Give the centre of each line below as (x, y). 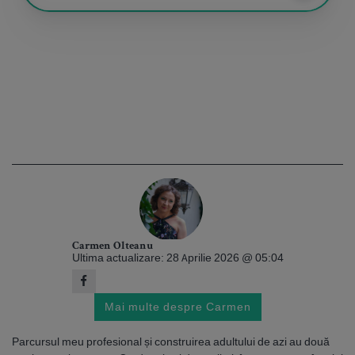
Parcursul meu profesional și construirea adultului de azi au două (171, 341)
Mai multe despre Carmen (177, 306)
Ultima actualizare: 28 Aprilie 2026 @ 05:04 (177, 257)
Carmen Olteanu (112, 246)
